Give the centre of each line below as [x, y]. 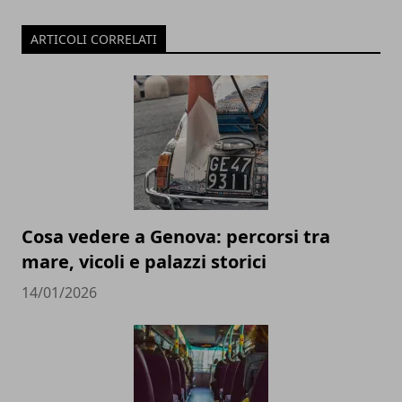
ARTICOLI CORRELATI [94, 39]
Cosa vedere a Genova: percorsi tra [176, 237]
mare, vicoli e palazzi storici [144, 262]
